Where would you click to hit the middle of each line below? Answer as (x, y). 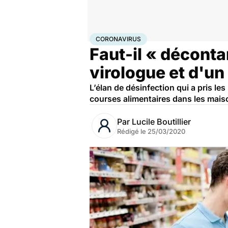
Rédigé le (132, 131)
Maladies (141, 37)
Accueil (100, 37)
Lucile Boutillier (161, 122)
